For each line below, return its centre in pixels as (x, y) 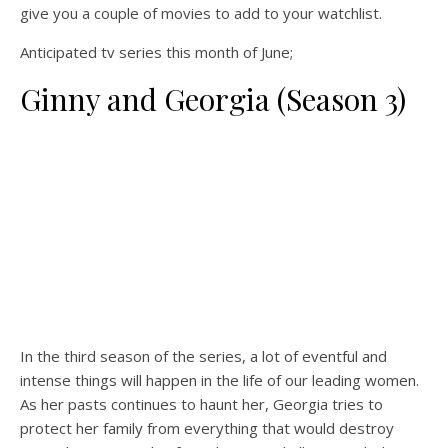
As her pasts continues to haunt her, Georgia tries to (201, 404)
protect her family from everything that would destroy (207, 428)
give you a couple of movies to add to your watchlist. (201, 13)
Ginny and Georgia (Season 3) (213, 99)
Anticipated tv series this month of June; (156, 52)
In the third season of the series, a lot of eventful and (203, 356)
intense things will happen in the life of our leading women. (219, 380)
